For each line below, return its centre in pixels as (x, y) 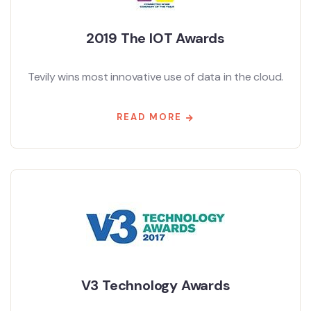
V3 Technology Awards (155, 285)
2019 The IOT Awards (155, 38)
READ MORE (149, 117)
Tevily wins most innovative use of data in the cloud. (155, 77)
